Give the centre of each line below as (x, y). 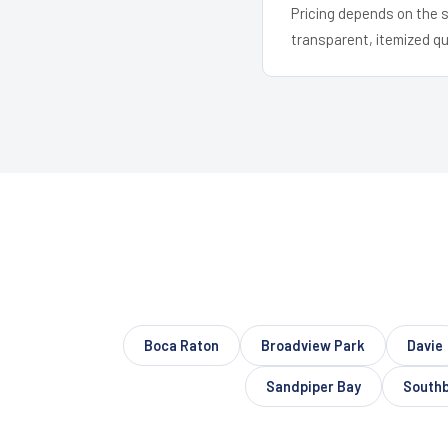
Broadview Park (312, 345)
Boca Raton (181, 345)
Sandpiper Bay (313, 386)
